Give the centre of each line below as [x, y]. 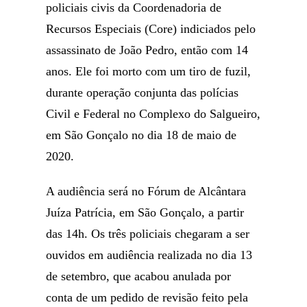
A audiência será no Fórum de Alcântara [146, 191]
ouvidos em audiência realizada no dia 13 [149, 255]
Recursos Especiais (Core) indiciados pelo [151, 29]
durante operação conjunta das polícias [143, 93]
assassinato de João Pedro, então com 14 [147, 50]
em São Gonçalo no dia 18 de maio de [142, 135]
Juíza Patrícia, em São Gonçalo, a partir [145, 212]
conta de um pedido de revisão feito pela [147, 297]
